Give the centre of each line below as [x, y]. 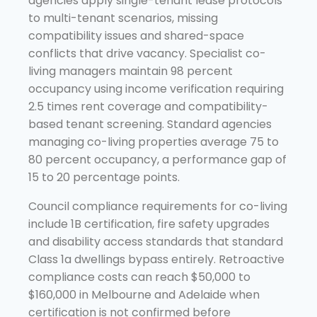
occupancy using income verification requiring [156, 88]
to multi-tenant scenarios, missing [123, 18]
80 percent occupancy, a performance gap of [157, 159]
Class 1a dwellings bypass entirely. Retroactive [156, 259]
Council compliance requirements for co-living [158, 206]
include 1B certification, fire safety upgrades [149, 224]
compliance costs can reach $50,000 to [139, 277]
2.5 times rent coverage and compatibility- [148, 106]
